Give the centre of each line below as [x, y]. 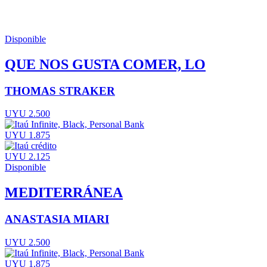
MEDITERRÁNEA [64, 193]
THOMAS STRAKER [60, 91]
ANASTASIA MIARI [57, 219]
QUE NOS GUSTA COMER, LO [105, 64]
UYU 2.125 [27, 157]
